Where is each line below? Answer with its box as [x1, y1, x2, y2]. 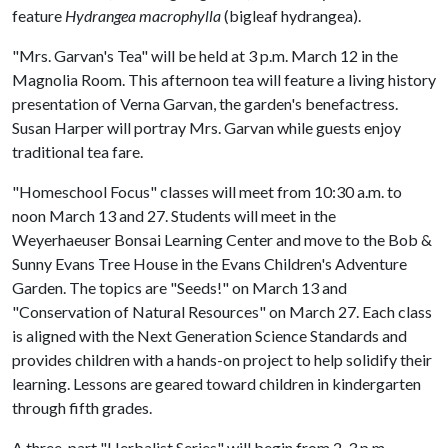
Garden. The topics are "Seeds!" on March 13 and [12, 278, 347, 297]
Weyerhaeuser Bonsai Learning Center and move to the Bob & [12, 230, 432, 249]
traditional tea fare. [12, 142, 143, 161]
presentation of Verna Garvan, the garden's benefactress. [12, 94, 398, 113]
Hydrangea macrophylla [65, 6, 221, 25]
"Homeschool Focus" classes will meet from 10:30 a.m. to [12, 182, 402, 201]
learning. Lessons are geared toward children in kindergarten [12, 374, 421, 393]
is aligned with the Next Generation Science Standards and [12, 326, 407, 345]
